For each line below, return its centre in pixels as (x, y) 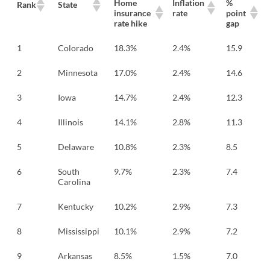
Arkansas (75, 256)
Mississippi (79, 231)
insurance (132, 13)
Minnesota (78, 72)
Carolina (74, 181)
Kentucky (76, 206)
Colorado (76, 48)
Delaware (76, 146)
